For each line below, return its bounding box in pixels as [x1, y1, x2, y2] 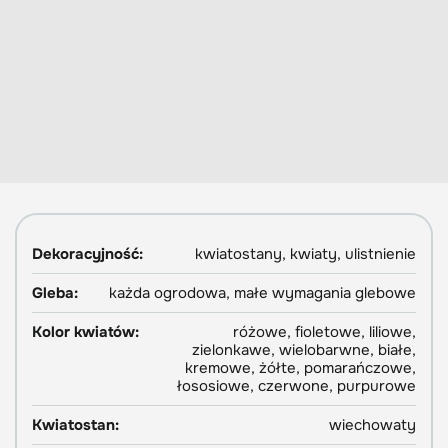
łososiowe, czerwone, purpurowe [177, 375, 416, 396]
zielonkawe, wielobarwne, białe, [192, 339, 416, 360]
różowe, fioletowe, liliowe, [233, 321, 416, 342]
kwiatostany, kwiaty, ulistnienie [195, 243, 416, 264]
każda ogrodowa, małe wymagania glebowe [109, 282, 416, 303]
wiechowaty [329, 414, 416, 435]
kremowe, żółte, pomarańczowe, [185, 357, 416, 378]
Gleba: [32, 282, 78, 303]
